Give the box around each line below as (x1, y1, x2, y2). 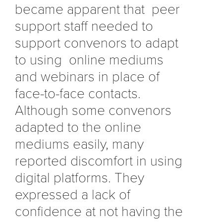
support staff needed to (15, 17, 153, 35)
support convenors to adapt (15, 34, 178, 52)
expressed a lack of (15, 186, 130, 203)
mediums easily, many (15, 135, 144, 153)
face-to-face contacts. (15, 85, 141, 102)
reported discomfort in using (15, 152, 182, 169)
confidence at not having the (15, 203, 183, 220)
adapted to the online (15, 118, 141, 136)
